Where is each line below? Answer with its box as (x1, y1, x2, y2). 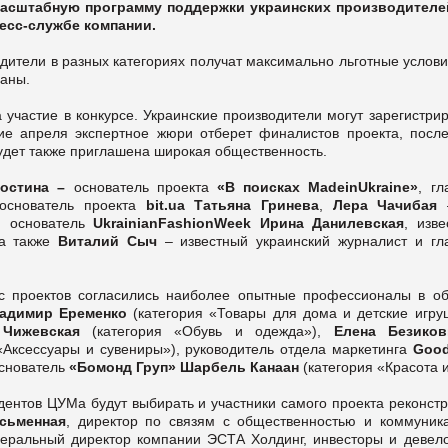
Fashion (158, 214, 214, 231)
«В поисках (216, 178, 309, 195)
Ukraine (358, 178, 411, 195)
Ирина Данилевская (251, 214, 404, 231)
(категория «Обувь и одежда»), (79, 322, 334, 339)
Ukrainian (93, 214, 158, 231)
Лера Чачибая (332, 196, 438, 213)
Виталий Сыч (58, 232, 157, 249)
